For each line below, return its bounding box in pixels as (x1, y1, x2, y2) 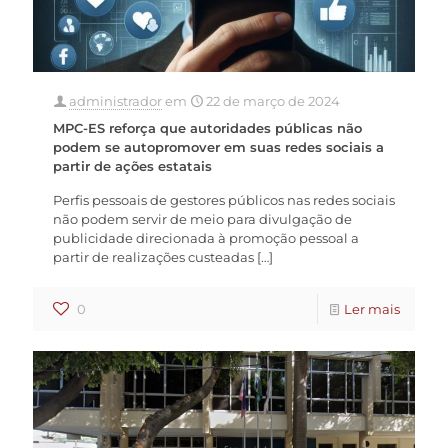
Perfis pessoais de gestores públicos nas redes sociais (53, 191, 395, 208)
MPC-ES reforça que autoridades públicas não (53, 119, 362, 136)
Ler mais (344, 300, 400, 317)
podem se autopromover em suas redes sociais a (53, 138, 384, 155)
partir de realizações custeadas (53, 248, 254, 265)
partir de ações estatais (53, 157, 212, 174)
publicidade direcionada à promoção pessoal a (53, 229, 359, 246)
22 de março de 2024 (206, 92, 340, 109)
